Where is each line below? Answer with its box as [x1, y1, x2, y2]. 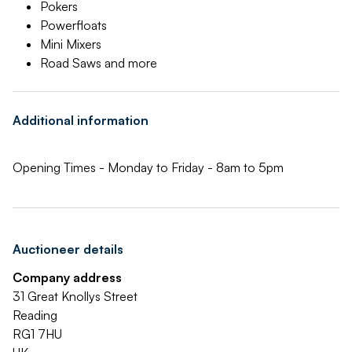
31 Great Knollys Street [13, 288, 137, 304]
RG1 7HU [13, 326, 62, 342]
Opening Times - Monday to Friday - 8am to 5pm [13, 159, 284, 175]
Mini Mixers [40, 36, 101, 52]
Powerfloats [40, 17, 107, 33]
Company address [13, 269, 122, 285]
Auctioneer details [13, 241, 123, 257]
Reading [13, 307, 57, 323]
